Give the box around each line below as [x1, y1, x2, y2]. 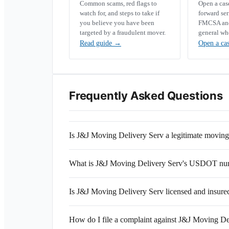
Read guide [80, 39, 114, 47]
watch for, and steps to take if [80, 9, 159, 17]
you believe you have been [80, 19, 154, 27]
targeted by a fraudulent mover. [80, 29, 166, 36]
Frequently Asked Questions [69, 89, 223, 102]
